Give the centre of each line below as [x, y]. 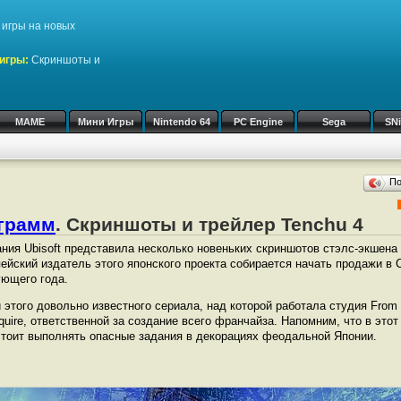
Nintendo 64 [182, 122]
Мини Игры [106, 122]
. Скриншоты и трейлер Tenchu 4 [209, 224]
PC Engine [258, 122]
